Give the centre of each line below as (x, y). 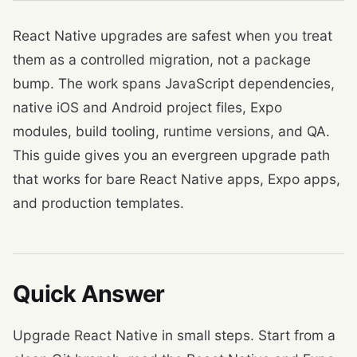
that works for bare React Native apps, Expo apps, (177, 178)
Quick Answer (89, 293)
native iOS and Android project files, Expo (147, 107)
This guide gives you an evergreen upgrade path (171, 155)
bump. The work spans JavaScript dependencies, (174, 83)
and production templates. (98, 202)
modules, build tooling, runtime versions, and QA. (171, 131)
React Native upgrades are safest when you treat (173, 35)
